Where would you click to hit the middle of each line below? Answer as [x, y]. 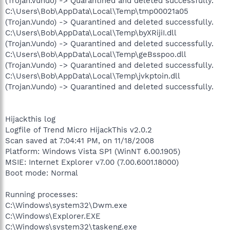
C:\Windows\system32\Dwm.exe [66, 205]
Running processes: [41, 194]
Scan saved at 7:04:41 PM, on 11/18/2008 [80, 140]
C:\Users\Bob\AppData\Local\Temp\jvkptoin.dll [92, 76]
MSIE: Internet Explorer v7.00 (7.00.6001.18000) [92, 162]
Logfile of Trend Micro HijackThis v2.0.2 [79, 130]
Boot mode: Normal [42, 173]
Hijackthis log [30, 119]
